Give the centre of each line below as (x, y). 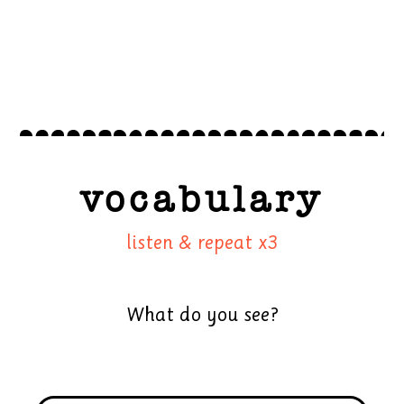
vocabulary (202, 199)
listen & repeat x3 (202, 243)
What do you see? (202, 315)
